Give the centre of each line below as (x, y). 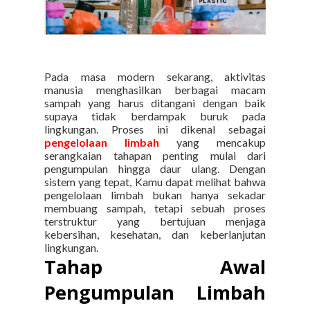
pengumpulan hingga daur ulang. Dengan (155, 169)
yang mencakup (212, 143)
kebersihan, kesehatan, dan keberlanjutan (155, 235)
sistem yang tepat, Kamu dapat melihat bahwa (155, 182)
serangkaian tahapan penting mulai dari (155, 156)
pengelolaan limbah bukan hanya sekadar (155, 195)
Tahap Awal (155, 267)
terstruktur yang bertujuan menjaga (155, 221)
